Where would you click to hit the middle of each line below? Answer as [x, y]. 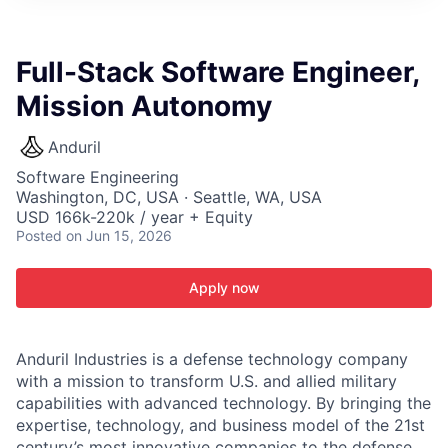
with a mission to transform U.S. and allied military [206, 381]
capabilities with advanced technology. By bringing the [223, 403]
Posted [39, 235]
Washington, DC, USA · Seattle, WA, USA [169, 197]
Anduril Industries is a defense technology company [212, 359]
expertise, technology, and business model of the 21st [220, 425]
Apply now [224, 287]
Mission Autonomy [144, 106]
